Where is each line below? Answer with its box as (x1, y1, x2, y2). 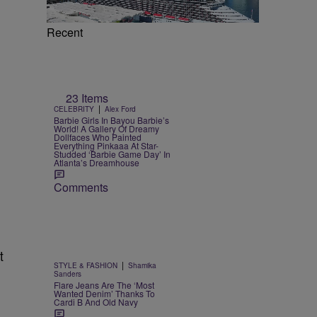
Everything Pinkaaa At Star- (54, 139, 158, 151)
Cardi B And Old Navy (54, 295, 138, 308)
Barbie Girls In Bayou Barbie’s (54, 113, 169, 126)
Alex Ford (105, 103, 136, 114)
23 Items (66, 89, 108, 106)
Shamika (128, 260, 156, 270)
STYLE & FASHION (54, 260, 117, 270)
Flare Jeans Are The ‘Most (54, 278, 154, 291)
